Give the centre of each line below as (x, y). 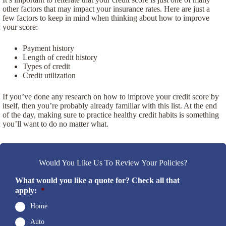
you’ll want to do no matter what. (55, 124)
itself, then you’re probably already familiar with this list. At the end (110, 106)
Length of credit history (60, 58)
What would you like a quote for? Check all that (97, 181)
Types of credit (46, 67)
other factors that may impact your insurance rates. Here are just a (106, 9)
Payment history (48, 48)
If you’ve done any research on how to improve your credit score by (111, 97)
